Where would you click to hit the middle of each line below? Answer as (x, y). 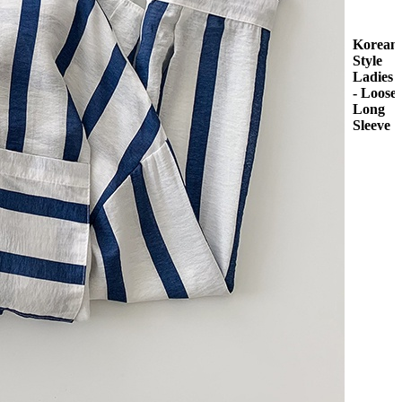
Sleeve (371, 125)
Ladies (373, 76)
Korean (376, 44)
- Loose (375, 92)
